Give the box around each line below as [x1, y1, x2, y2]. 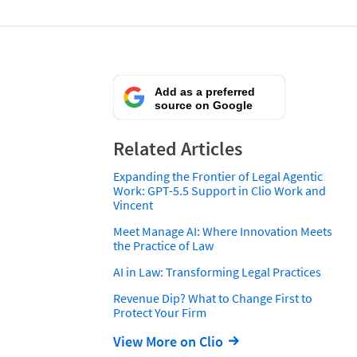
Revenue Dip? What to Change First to [113, 290, 312, 306]
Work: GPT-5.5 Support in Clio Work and [113, 182, 326, 198]
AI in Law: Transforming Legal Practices [113, 264, 321, 280]
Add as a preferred [155, 84, 255, 98]
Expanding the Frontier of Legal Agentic [113, 168, 323, 184]
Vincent [113, 197, 153, 213]
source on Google [155, 99, 253, 112]
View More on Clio [113, 332, 223, 351]
